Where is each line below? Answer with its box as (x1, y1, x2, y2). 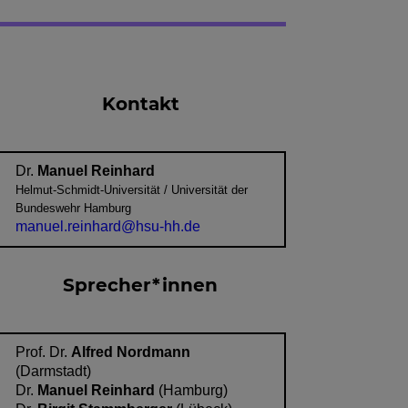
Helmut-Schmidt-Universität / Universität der (15, 182, 248, 197)
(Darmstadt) (15, 362, 91, 379)
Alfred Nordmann (70, 343, 190, 360)
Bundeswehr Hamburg (15, 200, 131, 215)
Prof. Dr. (15, 343, 71, 360)
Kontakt (101, 93, 179, 116)
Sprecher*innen (63, 274, 219, 297)
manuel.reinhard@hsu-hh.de (15, 218, 200, 234)
